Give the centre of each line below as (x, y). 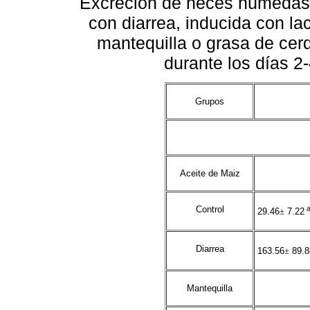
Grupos (210, 102)
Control (210, 210)
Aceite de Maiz (210, 174)
